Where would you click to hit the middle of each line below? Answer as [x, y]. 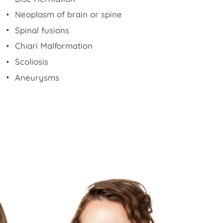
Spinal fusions [42, 30]
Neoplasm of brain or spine [68, 14]
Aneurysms [37, 77]
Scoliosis [31, 62]
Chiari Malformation [54, 46]
